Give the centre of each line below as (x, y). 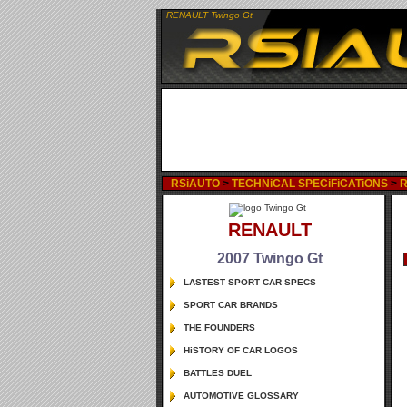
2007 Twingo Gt (270, 258)
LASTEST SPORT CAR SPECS (250, 282)
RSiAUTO (195, 184)
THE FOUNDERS (219, 328)
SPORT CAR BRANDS (231, 305)
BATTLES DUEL (218, 373)
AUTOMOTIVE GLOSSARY (241, 396)
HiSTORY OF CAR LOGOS (241, 350)
